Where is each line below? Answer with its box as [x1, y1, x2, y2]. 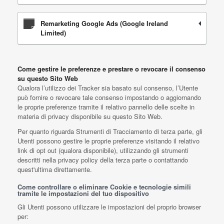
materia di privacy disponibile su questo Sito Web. [17, 111, 162, 121]
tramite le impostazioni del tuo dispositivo [17, 188, 149, 198]
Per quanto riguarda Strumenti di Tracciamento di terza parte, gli [17, 126, 202, 136]
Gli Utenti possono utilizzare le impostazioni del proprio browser [17, 202, 201, 211]
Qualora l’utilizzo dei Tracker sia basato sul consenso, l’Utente [17, 83, 198, 92]
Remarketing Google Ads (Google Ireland [40, 18, 168, 28]
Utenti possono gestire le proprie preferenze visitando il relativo [17, 136, 199, 145]
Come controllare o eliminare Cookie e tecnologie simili [17, 182, 191, 191]
